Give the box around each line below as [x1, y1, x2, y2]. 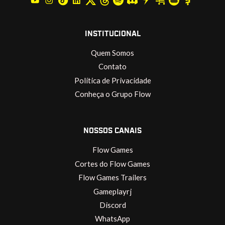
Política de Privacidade [74, 75, 151, 85]
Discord [99, 200, 126, 210]
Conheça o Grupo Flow [74, 89, 151, 99]
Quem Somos [91, 48, 134, 57]
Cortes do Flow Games [75, 159, 150, 168]
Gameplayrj [93, 186, 132, 196]
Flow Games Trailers [78, 173, 147, 182]
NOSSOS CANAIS [83, 127, 142, 135]
